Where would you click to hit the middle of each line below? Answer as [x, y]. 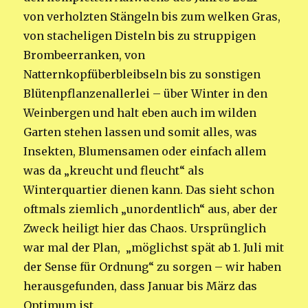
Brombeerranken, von [86, 55]
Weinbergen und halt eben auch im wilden [140, 112]
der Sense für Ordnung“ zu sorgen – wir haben [153, 266]
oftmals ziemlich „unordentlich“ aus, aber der [151, 209]
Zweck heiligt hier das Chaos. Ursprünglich [145, 228]
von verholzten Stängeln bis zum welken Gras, [152, 16]
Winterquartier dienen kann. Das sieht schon [149, 189]
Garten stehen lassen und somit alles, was [141, 132]
